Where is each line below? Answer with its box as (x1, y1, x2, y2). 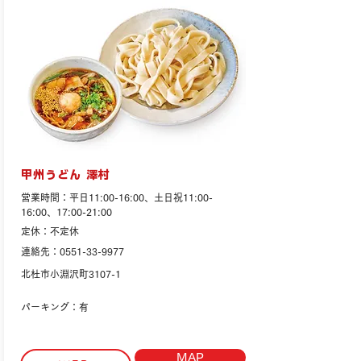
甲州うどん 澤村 (21, 169, 110, 180)
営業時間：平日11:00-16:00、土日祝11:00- (21, 193, 213, 202)
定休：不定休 (21, 226, 79, 236)
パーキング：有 (21, 302, 89, 312)
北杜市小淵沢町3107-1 (21, 269, 121, 279)
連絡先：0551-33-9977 (21, 247, 124, 256)
